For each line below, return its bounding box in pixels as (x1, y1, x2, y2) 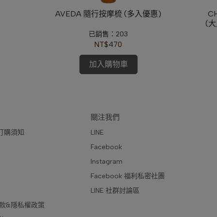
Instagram (91, 157, 123, 166)
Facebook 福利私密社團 (91, 172, 165, 180)
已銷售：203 (89, 30, 128, 38)
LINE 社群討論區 (91, 186, 139, 195)
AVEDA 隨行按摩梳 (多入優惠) (55, 9, 162, 18)
